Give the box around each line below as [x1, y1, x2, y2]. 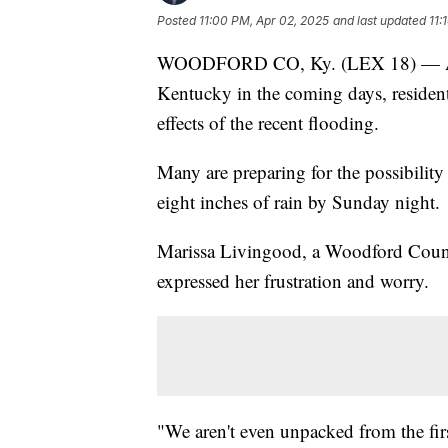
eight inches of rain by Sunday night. [157, 188, 440, 214]
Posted [157, 12, 199, 28]
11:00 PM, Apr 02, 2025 [199, 12, 329, 28]
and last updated [333, 12, 426, 28]
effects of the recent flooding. [157, 109, 379, 135]
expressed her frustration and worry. [157, 267, 429, 293]
